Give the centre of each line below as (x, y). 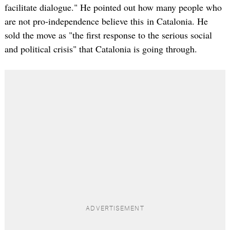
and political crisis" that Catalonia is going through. (101, 49)
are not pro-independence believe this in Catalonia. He (106, 21)
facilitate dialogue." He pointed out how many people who (113, 7)
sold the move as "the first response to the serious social (108, 35)
